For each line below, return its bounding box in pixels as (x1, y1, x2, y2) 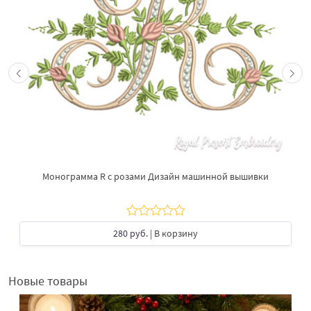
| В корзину (148, 226, 198, 239)
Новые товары (8, 272, 87, 289)
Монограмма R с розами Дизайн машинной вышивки (42, 169, 269, 183)
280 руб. (113, 226, 148, 239)
